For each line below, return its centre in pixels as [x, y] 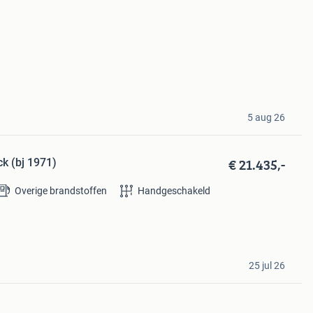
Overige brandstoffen [60, 191]
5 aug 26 [266, 117]
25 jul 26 [267, 265]
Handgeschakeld [174, 191]
